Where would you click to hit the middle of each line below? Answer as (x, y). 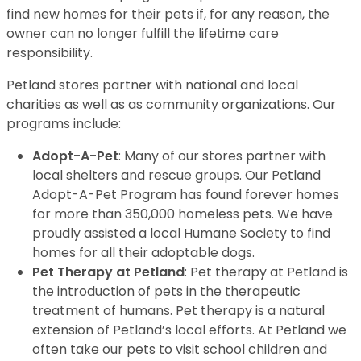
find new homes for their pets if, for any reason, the (168, 14)
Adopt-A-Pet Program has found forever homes (186, 195)
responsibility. (50, 53)
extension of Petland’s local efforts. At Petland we (189, 330)
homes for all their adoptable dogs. (143, 253)
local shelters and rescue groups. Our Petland (176, 175)
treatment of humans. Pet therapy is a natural (178, 311)
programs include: (64, 124)
